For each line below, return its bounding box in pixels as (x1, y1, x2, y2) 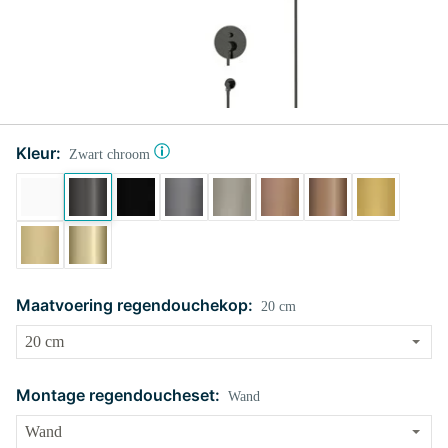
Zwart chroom (69, 147, 150, 162)
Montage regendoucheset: (16, 385, 220, 405)
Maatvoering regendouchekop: (16, 295, 253, 315)
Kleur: (16, 143, 61, 163)
